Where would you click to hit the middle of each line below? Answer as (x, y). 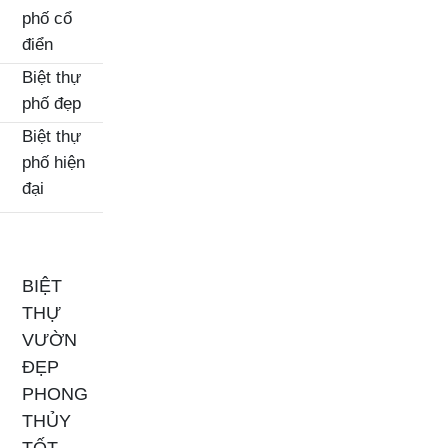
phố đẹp (51, 103)
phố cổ (47, 18)
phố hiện (53, 162)
